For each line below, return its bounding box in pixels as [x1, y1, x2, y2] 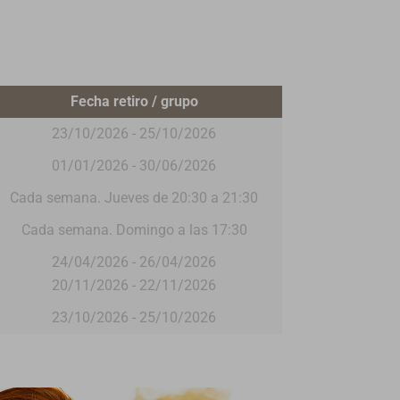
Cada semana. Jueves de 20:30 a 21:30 [10, 189, 258, 206]
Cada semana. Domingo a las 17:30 [21, 221, 247, 238]
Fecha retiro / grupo [70, 93, 198, 110]
